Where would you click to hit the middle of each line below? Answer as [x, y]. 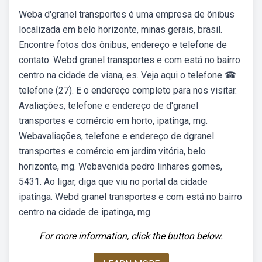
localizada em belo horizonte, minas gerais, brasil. [120, 30]
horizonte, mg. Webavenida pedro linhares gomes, [120, 166]
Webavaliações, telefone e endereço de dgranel [116, 136]
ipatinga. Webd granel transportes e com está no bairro [130, 197]
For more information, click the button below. [131, 236]
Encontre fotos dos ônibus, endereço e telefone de [123, 45]
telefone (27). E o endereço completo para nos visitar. [128, 90]
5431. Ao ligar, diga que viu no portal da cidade [113, 182]
